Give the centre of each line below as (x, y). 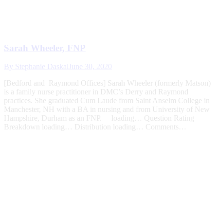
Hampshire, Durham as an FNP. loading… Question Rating (99, 118)
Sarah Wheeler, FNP (45, 48)
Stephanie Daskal (42, 67)
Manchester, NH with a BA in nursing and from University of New (107, 109)
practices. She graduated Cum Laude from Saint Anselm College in (107, 101)
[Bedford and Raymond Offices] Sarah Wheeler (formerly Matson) (107, 83)
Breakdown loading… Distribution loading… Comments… (95, 127)
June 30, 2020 (90, 67)
